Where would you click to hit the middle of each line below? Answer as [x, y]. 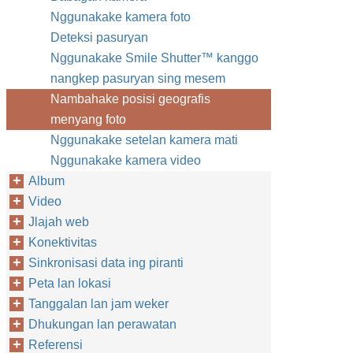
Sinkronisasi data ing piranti [106, 263]
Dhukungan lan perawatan [102, 324]
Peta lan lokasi [70, 283]
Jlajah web [59, 222]
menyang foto [88, 119]
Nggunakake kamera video [126, 160]
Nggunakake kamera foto [121, 17]
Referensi [56, 345]
